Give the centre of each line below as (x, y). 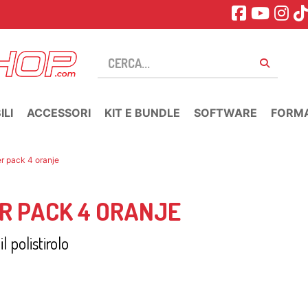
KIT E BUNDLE (142, 113)
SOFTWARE (225, 113)
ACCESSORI (59, 113)
